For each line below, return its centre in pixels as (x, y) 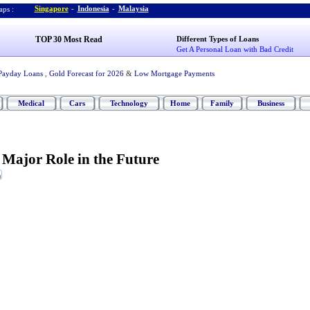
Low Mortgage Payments (174, 73)
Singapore (51, 8)
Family (222, 103)
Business (271, 103)
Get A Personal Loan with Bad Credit (235, 49)
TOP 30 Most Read (69, 39)
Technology (129, 103)
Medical (31, 103)
